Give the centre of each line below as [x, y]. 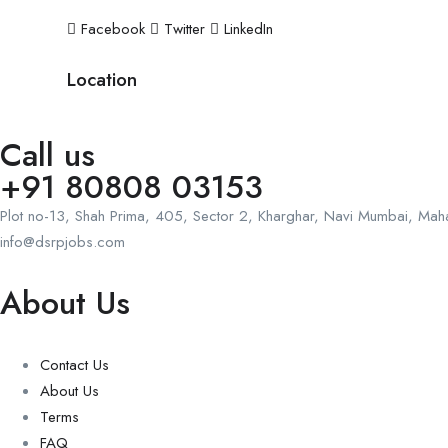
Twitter [184, 28]
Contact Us [74, 364]
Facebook [113, 28]
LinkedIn [246, 28]
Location [102, 79]
